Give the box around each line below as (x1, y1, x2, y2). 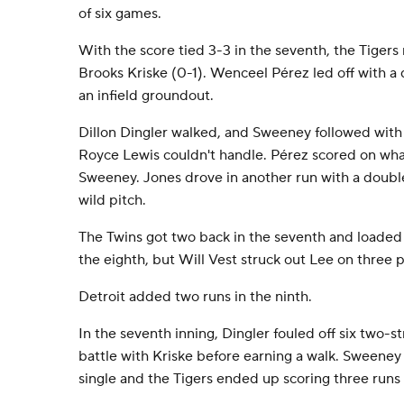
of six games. (78, 5, 161, 23)
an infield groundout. (78, 87, 214, 105)
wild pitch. (78, 191, 146, 209)
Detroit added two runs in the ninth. (78, 288, 312, 306)
